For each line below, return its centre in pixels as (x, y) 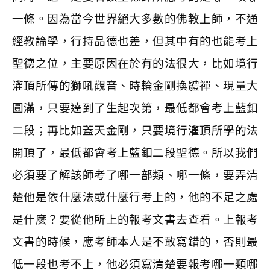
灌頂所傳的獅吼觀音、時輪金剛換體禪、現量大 (135, 86)
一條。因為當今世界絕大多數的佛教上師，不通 (135, 19)
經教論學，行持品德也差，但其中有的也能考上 (135, 41)
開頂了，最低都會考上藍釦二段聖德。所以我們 (135, 153)
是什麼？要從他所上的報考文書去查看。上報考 (135, 220)
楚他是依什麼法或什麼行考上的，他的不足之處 (135, 197)
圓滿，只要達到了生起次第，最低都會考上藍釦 (135, 108)
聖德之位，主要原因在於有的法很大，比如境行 (135, 64)
